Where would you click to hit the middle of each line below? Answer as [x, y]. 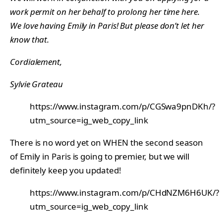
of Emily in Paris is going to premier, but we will [100, 156]
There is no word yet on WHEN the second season [107, 142]
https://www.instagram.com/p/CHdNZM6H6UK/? [124, 192]
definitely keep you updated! [66, 170]
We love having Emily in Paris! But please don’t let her [107, 25]
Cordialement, [36, 61]
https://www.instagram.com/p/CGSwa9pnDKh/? [122, 106]
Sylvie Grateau [36, 84]
